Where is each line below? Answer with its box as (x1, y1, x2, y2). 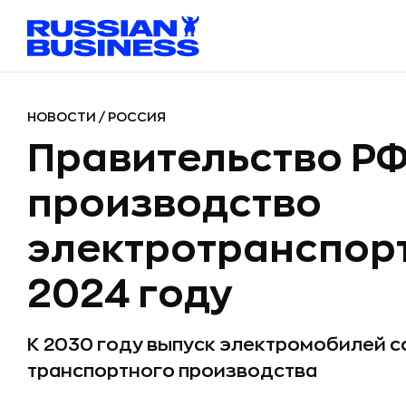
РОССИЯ (108, 111, 166, 123)
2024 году (27, 275, 233, 314)
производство (27, 185, 322, 223)
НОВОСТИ (27, 111, 99, 123)
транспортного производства (27, 362, 317, 381)
